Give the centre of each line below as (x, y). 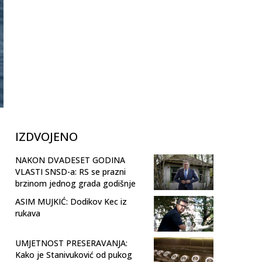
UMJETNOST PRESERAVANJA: (71, 243)
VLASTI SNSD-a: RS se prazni (70, 171)
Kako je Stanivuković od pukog (74, 254)
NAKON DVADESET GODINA (70, 160)
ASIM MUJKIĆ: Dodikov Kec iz (71, 201)
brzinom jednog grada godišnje (75, 183)
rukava (28, 213)
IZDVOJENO (46, 136)
